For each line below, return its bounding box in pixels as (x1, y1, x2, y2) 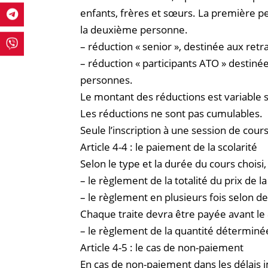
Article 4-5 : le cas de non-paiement (80, 240, 244, 254)
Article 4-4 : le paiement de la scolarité (80, 139, 258, 154)
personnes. (80, 72, 133, 87)
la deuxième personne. (80, 22, 188, 36)
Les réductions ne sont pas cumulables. (80, 106, 263, 120)
